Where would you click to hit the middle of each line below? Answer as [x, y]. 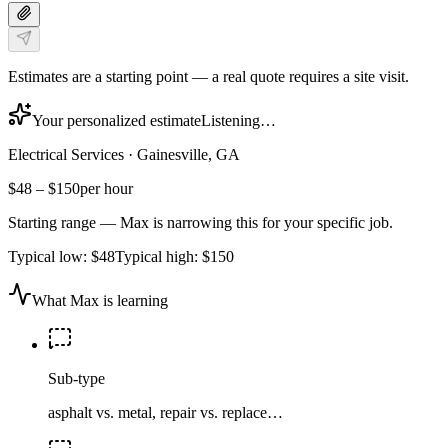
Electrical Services [66, 154]
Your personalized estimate [116, 120]
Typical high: [158, 256]
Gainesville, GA [188, 154]
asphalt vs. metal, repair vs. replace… [165, 412]
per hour [106, 188]
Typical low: [49, 256]
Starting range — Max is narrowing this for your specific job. [200, 222]
